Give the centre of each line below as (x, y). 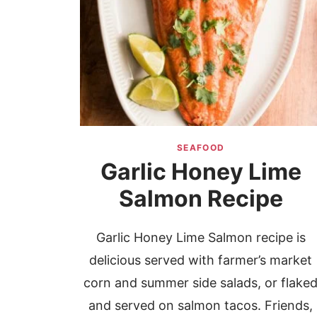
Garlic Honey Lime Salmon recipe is (201, 238)
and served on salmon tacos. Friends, (201, 306)
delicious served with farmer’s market (201, 260)
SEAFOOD (201, 148)
